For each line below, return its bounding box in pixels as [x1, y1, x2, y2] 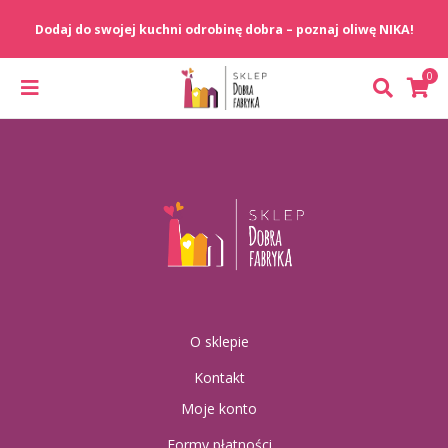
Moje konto [181, 399, 257, 419]
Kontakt [193, 368, 245, 388]
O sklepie [189, 332, 249, 352]
